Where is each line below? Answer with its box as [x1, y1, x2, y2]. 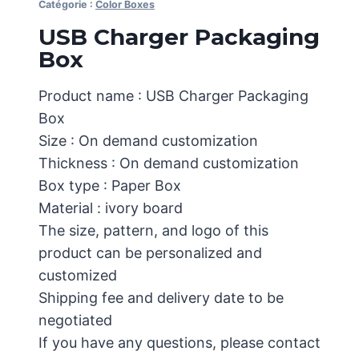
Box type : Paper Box [38, 177, 181, 194]
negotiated [38, 312, 112, 329]
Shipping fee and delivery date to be [38, 289, 284, 306]
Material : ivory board [38, 200, 183, 216]
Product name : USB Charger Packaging [38, 87, 309, 104]
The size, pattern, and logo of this [38, 222, 268, 239]
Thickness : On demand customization [38, 155, 299, 171]
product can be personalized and [38, 244, 262, 261]
